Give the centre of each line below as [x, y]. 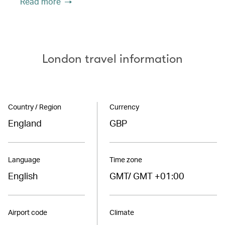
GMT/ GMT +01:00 [147, 175]
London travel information [113, 59]
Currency [124, 106]
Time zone [126, 159]
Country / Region [35, 106]
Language [24, 159]
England [25, 123]
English [23, 175]
